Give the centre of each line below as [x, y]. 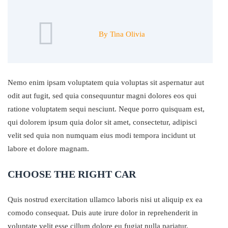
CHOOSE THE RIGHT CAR [72, 174]
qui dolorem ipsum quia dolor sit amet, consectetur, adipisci [102, 122]
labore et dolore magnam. [48, 149]
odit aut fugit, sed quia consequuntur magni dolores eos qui [102, 96]
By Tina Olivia [122, 34]
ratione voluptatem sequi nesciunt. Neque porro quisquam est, [106, 109]
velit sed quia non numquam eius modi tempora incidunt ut [102, 135]
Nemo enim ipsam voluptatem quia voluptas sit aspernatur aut [106, 82]
